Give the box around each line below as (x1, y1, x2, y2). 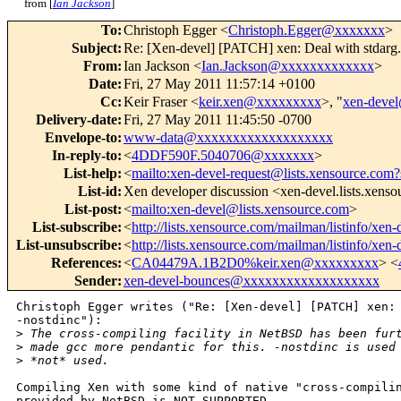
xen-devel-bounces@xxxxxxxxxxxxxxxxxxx (124, 273, 380, 289)
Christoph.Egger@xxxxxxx (228, 22, 385, 38)
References (51, 255, 117, 271)
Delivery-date (36, 112, 117, 128)
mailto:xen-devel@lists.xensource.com (132, 201, 349, 218)
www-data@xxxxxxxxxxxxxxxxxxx (124, 130, 333, 146)
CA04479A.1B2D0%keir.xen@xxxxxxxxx (132, 255, 379, 271)
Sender (74, 273, 117, 289)
